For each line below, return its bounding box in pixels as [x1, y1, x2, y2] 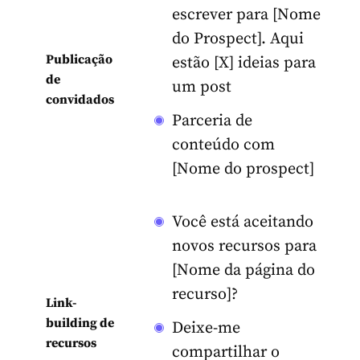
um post [172, 77, 231, 98]
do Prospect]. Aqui [172, 29, 304, 50]
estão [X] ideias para [172, 53, 316, 74]
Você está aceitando [172, 212, 313, 233]
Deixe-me [172, 318, 240, 339]
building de [46, 315, 114, 332]
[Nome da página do [172, 260, 315, 281]
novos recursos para [172, 236, 317, 257]
